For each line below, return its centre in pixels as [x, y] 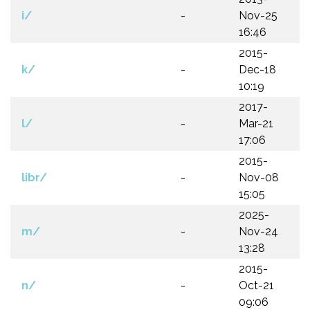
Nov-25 [258, 16]
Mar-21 [256, 124]
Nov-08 [259, 177]
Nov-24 [258, 231]
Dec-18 [257, 70]
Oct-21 [256, 285]
